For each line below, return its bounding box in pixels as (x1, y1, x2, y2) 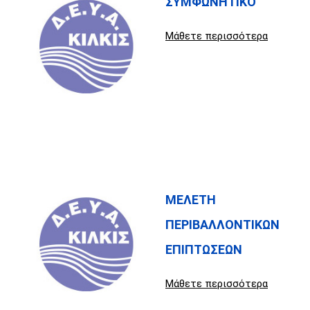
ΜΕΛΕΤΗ (165, 192, 216, 207)
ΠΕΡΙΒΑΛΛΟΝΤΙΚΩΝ (165, 217, 280, 232)
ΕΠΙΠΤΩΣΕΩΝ (165, 241, 242, 257)
